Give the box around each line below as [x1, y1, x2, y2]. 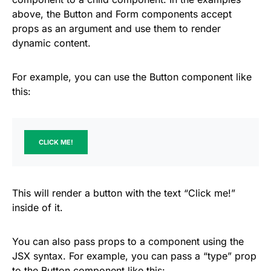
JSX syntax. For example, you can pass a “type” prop [12, 249, 256, 262]
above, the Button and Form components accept [12, 7, 232, 20]
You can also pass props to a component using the [12, 235, 244, 247]
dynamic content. [12, 36, 91, 49]
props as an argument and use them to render [12, 22, 221, 34]
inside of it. [12, 201, 63, 214]
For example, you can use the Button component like [12, 70, 252, 83]
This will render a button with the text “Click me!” [12, 186, 235, 199]
